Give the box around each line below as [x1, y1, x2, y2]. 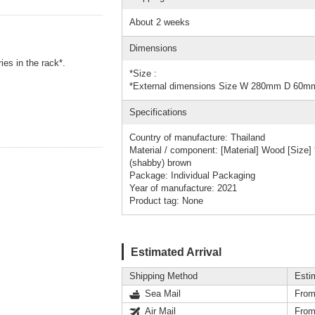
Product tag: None [129, 195, 203, 206]
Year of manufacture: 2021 [129, 182, 237, 193]
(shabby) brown [129, 157, 191, 168]
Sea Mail [145, 288, 181, 299]
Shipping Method [129, 270, 198, 281]
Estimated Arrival [131, 245, 221, 258]
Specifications [129, 106, 187, 117]
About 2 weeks [129, 16, 190, 27]
